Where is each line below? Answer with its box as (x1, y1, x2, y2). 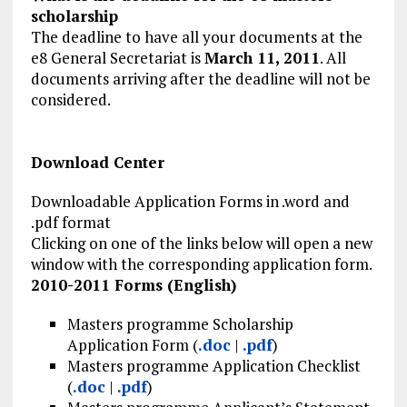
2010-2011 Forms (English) (30, 274, 236, 296)
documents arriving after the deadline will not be (30, 68, 371, 90)
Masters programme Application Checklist (66, 355, 361, 377)
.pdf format (30, 212, 111, 233)
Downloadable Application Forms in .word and (30, 191, 350, 213)
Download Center (30, 152, 164, 174)
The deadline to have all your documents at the (30, 26, 362, 48)
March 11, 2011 (203, 47, 320, 69)
